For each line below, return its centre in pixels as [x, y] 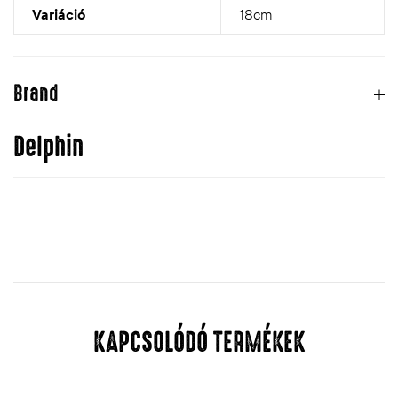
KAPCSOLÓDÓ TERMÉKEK [199, 343]
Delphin [48, 147]
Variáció [59, 15]
